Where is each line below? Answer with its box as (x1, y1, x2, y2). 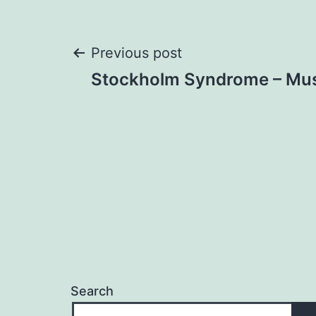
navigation (70, 85, 234, 126)
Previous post (91, 44, 182, 61)
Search (71, 284, 114, 298)
